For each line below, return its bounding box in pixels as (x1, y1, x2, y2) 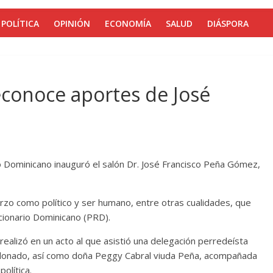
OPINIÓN (54, 18, 90, 29)
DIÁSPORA (207, 18, 249, 29)
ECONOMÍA (105, 18, 151, 29)
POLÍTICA (1, 18, 39, 29)
